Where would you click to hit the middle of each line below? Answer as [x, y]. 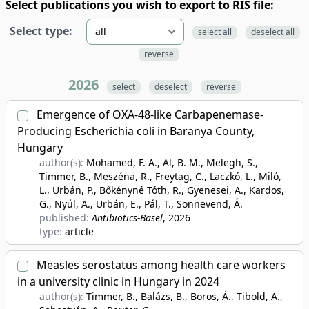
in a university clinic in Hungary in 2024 [118, 281]
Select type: [41, 31]
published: [66, 218]
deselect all [272, 32]
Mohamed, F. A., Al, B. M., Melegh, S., [172, 162]
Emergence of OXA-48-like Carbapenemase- [149, 114]
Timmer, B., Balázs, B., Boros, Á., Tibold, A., [185, 296]
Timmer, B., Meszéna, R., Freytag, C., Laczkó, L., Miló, [160, 176]
